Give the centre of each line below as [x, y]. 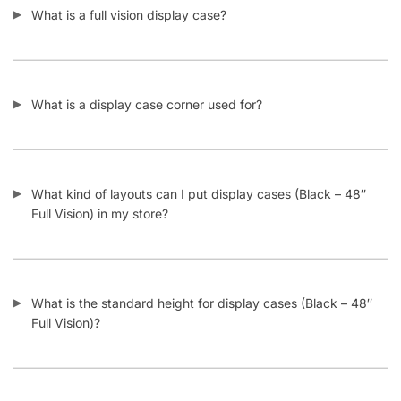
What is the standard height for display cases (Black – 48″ [202, 280]
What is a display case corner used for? [147, 81]
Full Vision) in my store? [100, 191]
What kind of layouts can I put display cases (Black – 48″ [199, 171]
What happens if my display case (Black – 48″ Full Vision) [200, 389]
